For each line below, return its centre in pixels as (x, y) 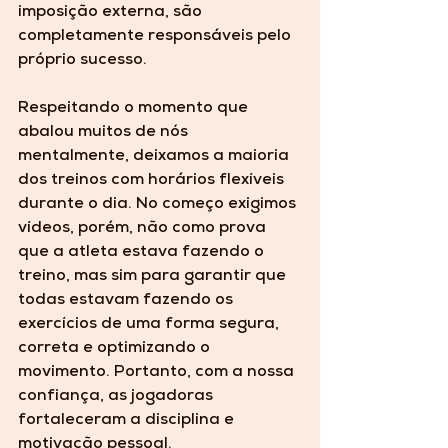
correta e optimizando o (116, 349)
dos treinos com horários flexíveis (153, 181)
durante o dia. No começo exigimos (159, 205)
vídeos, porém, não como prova (144, 229)
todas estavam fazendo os (127, 301)
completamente (83, 37)
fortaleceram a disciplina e (128, 421)
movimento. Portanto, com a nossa (158, 373)
